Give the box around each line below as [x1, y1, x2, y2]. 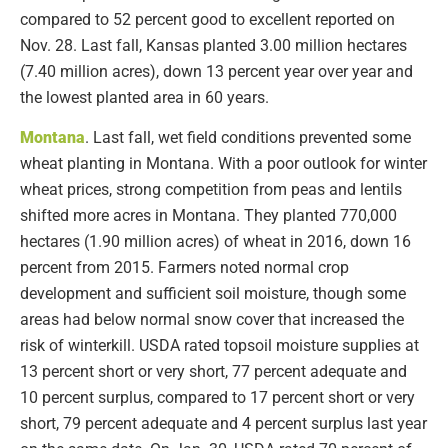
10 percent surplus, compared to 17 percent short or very [20, 388, 415, 408]
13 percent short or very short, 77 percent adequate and [20, 362, 407, 382]
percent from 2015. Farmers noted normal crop [20, 258, 349, 278]
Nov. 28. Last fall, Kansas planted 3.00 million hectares [20, 35, 407, 55]
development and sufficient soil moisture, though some [20, 284, 406, 304]
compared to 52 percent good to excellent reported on [20, 9, 395, 29]
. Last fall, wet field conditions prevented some [85, 128, 411, 148]
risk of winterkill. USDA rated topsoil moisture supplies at [20, 336, 419, 356]
